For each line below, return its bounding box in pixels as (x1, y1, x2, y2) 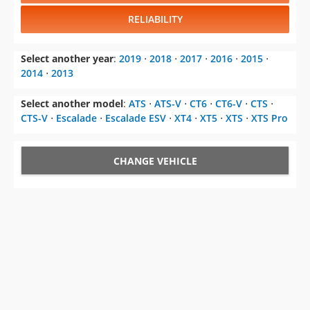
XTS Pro (251, 111, 288, 125)
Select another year (21, 52, 113, 66)
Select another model (21, 97, 123, 111)
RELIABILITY (127, 12, 183, 26)
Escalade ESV (105, 111, 166, 125)
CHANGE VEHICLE (113, 154, 197, 168)
